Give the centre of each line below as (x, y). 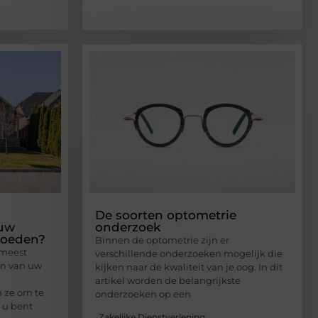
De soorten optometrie (166, 215)
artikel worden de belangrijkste (168, 280)
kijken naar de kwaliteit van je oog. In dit (189, 267)
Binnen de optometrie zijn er (162, 240)
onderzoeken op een (143, 294)
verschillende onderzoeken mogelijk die (189, 253)
